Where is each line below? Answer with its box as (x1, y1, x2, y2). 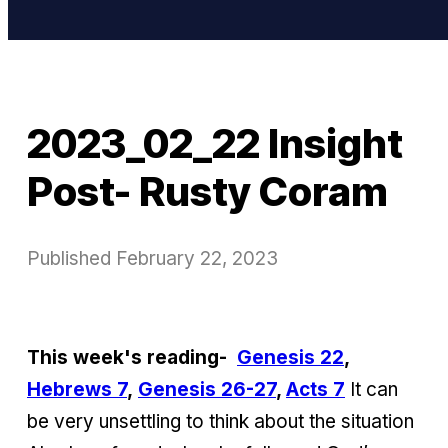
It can (345, 377, 398, 401)
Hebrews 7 (27, 377, 127, 401)
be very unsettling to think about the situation (27, 409, 414, 433)
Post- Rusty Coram (27, 167, 388, 216)
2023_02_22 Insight (27, 119, 403, 168)
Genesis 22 (237, 345, 344, 369)
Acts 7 (286, 377, 345, 401)
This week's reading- (27, 345, 237, 369)
